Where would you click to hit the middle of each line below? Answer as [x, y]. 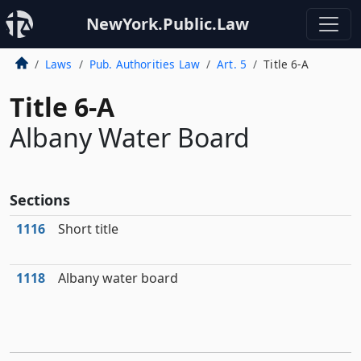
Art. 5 [232, 64]
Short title [88, 229]
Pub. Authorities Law [144, 64]
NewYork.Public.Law [168, 24]
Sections [40, 200]
